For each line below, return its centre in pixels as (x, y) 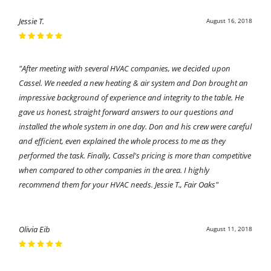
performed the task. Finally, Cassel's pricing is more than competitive (135, 155)
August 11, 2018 (229, 229)
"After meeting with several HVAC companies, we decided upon (125, 68)
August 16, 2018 (229, 21)
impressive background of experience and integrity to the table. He (132, 97)
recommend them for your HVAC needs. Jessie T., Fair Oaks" (119, 184)
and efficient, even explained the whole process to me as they (122, 141)
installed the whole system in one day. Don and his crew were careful (135, 126)
